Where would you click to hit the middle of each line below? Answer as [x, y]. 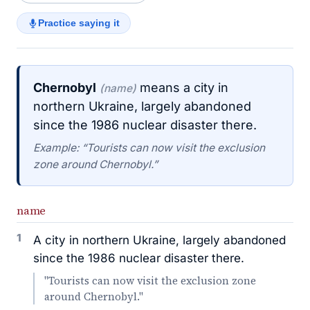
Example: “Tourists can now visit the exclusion [149, 148]
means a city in [182, 88]
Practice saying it [79, 23]
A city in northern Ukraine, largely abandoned [159, 240]
